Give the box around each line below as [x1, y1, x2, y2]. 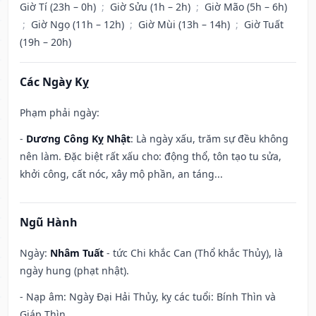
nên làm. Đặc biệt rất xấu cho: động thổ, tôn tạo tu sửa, [20, 150, 281, 164]
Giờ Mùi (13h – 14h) [138, 18, 233, 32]
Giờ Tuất [244, 18, 284, 32]
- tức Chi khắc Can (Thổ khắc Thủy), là [104, 246, 283, 260]
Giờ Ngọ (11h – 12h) [31, 18, 127, 32]
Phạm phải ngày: [20, 106, 99, 120]
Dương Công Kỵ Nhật [26, 132, 130, 146]
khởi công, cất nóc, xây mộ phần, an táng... [20, 167, 223, 181]
